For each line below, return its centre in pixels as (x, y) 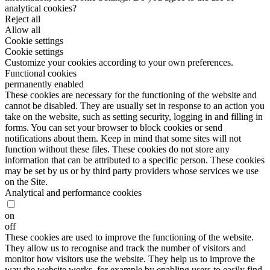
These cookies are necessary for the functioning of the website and (131, 95)
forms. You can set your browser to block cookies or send (114, 128)
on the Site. (26, 182)
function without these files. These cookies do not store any (117, 149)
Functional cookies (41, 74)
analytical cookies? (41, 8)
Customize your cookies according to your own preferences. (119, 63)
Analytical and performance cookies (73, 193)
